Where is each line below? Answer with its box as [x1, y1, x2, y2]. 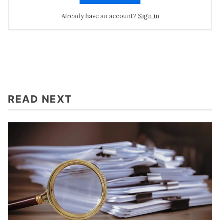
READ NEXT [8, 92, 73, 105]
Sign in [137, 11, 159, 20]
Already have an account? [61, 11, 137, 20]
